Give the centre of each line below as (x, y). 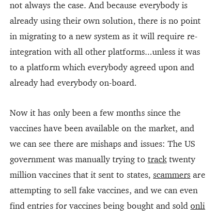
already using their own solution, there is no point (105, 21)
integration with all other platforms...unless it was (105, 52)
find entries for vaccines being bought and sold (100, 206)
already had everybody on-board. (73, 83)
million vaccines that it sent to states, (81, 175)
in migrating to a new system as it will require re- (104, 36)
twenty (181, 159)
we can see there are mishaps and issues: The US (103, 144)
